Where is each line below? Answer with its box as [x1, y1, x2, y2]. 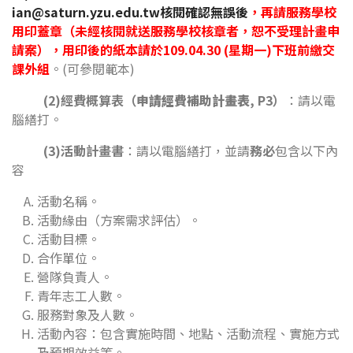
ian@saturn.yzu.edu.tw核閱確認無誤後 [12, 2, 248, 21]
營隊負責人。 [37, 267, 113, 286]
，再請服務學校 [248, 2, 336, 21]
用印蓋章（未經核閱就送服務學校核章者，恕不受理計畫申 [12, 21, 340, 40]
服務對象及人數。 [37, 305, 138, 324]
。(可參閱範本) [50, 59, 135, 78]
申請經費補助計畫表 [136, 91, 250, 110]
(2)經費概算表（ [12, 91, 136, 110]
